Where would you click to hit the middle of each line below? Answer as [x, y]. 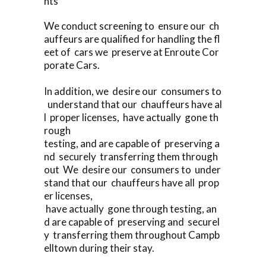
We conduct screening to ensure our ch [132, 26]
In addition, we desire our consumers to [133, 91]
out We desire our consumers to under [132, 169]
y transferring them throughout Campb [132, 235]
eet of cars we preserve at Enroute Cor [132, 52]
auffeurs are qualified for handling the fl [132, 39]
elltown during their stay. [99, 248]
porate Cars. [72, 65]
